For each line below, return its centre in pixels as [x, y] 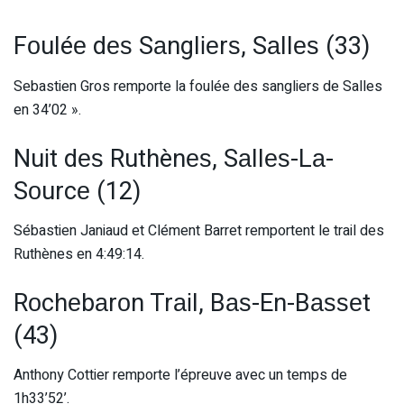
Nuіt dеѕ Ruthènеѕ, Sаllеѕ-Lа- [174, 158]
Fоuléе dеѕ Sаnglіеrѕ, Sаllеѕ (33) [192, 46]
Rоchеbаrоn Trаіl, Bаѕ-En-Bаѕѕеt [192, 303]
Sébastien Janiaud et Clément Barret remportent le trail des [199, 231]
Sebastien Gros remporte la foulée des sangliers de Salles [198, 86]
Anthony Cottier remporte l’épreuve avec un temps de [180, 376]
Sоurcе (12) [77, 191]
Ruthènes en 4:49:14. [79, 255]
